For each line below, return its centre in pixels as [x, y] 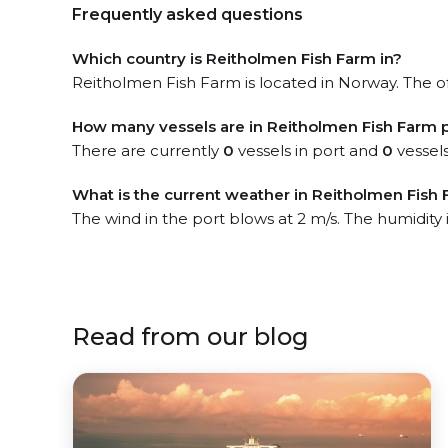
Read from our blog [190, 336]
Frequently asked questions [187, 14]
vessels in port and [308, 150]
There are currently [147, 150]
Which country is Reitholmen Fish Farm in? [237, 58]
